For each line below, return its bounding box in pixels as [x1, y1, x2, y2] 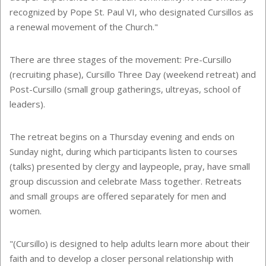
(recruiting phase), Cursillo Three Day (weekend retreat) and [9, 68, 256, 80]
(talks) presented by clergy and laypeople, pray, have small [9, 160, 250, 172]
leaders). [9, 97, 45, 110]
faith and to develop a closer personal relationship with [9, 252, 233, 264]
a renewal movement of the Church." [9, 20, 158, 33]
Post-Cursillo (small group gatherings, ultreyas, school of [9, 83, 240, 95]
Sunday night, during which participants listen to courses [9, 145, 237, 157]
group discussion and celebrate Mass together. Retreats [9, 175, 242, 187]
